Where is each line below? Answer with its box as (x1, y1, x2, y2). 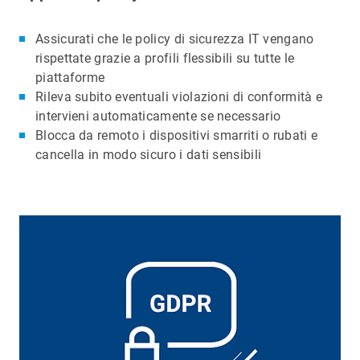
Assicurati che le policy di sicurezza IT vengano (35, 31, 314, 47)
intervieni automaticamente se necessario (35, 108, 281, 124)
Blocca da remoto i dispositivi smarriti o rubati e (35, 127, 318, 143)
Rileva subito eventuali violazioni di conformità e (35, 88, 323, 104)
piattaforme (35, 69, 105, 85)
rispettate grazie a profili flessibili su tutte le (35, 50, 295, 66)
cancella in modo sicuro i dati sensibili (35, 146, 262, 162)
